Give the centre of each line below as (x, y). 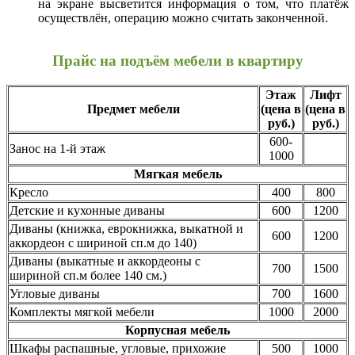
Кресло (29, 193)
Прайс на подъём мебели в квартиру (177, 61)
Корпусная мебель (177, 330)
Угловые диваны (55, 294)
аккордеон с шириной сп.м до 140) (103, 243)
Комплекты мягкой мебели (82, 312)
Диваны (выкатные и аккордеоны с (105, 261)
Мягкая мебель (177, 174)
